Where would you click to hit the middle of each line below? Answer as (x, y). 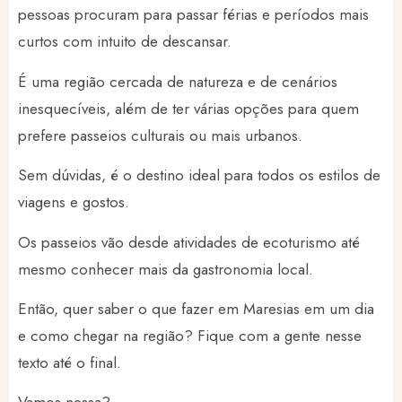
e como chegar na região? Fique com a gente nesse (190, 335)
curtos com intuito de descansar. (127, 42)
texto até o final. (72, 362)
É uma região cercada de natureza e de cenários (178, 81)
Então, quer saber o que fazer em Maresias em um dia (196, 308)
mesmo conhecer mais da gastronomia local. (168, 269)
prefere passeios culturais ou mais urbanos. (162, 135)
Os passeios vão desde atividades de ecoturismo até (189, 242)
